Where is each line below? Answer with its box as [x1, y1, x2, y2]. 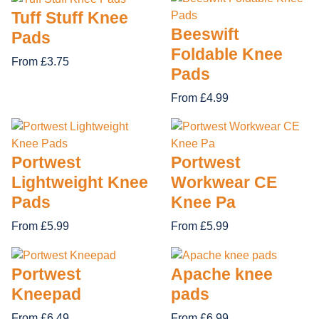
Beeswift [171, 24, 239, 43]
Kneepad [11, 284, 81, 303]
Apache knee [171, 264, 273, 283]
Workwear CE [171, 172, 277, 192]
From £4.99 [171, 91, 229, 104]
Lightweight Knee [11, 172, 148, 192]
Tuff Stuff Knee [11, 8, 128, 27]
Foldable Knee [171, 44, 283, 63]
